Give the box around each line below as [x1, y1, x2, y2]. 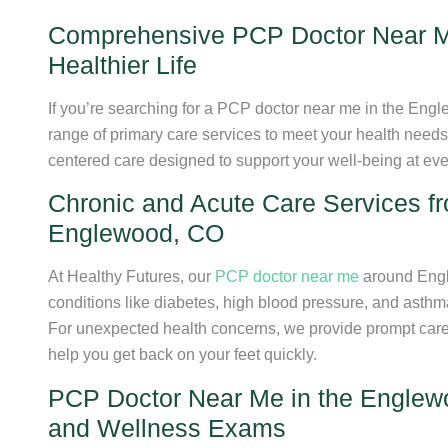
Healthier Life [48, 50, 197, 79]
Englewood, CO [48, 219, 224, 248]
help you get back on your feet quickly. [48, 346, 317, 364]
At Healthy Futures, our [48, 268, 215, 286]
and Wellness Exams [48, 413, 286, 442]
